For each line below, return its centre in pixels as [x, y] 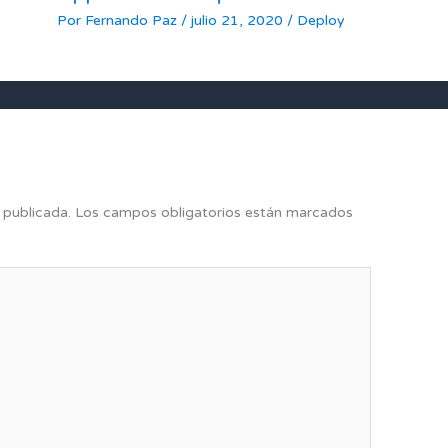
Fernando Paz [132, 20]
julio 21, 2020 [238, 20]
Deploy [320, 20]
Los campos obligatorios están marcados [214, 212]
